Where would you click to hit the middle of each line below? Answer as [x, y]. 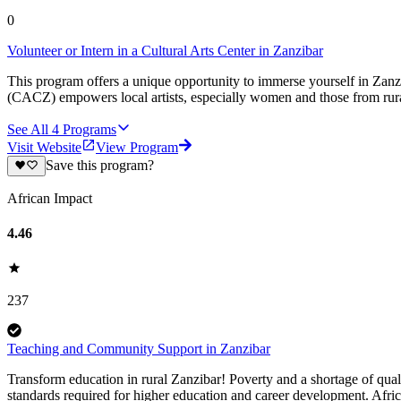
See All [28, 130]
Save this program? [99, 166]
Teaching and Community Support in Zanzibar [139, 349]
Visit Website [44, 148]
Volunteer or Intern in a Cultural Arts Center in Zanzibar [165, 51]
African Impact [50, 198]
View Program [137, 148]
